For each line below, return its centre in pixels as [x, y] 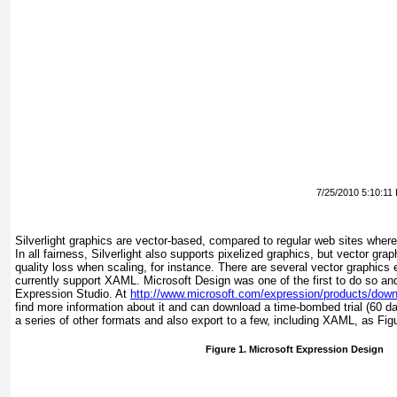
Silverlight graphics [64, 241]
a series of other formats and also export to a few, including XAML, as [196, 321]
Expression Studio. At [73, 294]
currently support [60, 281]
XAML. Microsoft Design [169, 281]
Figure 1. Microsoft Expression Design [294, 349]
